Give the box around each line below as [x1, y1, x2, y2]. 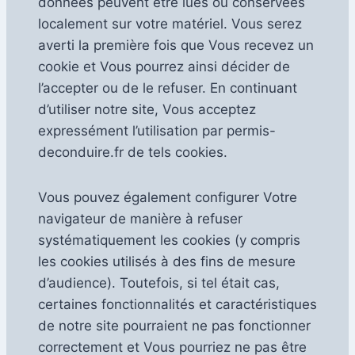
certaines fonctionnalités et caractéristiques [38, 296, 317, 312]
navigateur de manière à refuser [38, 210, 242, 227]
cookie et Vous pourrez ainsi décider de [38, 58, 290, 74]
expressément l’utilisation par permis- [38, 122, 276, 139]
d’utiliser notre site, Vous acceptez [38, 101, 256, 117]
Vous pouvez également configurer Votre [38, 189, 297, 205]
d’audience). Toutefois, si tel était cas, [38, 274, 280, 291]
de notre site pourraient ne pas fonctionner [38, 317, 311, 334]
